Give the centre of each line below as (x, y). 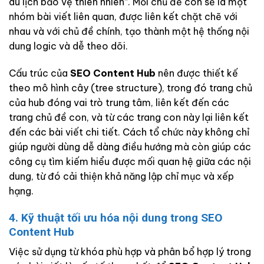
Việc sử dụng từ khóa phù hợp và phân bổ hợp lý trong (130, 252)
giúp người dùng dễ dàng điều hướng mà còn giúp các (130, 146)
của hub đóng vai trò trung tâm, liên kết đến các (119, 102)
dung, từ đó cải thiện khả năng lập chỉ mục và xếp (121, 176)
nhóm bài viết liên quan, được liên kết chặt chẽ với (123, 17)
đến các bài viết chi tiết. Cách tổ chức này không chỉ (129, 132)
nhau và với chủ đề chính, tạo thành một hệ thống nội (129, 32)
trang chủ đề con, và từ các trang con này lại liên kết (129, 117)
